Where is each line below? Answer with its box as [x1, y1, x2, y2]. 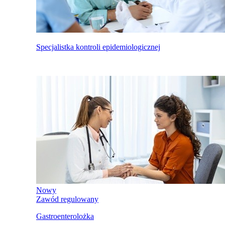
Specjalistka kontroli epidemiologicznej [36, 43, 160, 52]
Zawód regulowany [36, 195, 98, 204]
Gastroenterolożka [36, 212, 94, 221]
